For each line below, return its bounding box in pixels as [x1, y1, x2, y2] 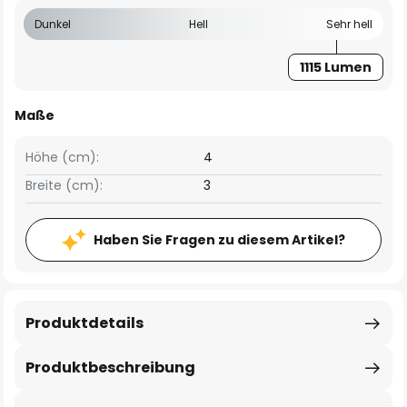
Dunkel [35, 16, 71, 32]
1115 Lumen [300, 58, 372, 76]
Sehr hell [326, 16, 372, 32]
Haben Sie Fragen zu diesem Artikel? [94, 231, 345, 249]
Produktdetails [25, 313, 144, 333]
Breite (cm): [25, 176, 103, 194]
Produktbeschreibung [25, 357, 195, 378]
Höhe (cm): [25, 148, 99, 166]
